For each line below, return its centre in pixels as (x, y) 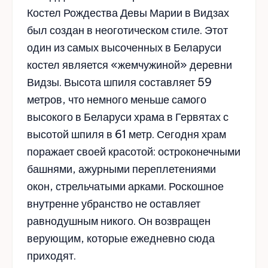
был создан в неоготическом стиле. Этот (127, 31)
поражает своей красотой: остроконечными (134, 152)
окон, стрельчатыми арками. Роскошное (125, 187)
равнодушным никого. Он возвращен (119, 221)
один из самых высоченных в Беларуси (124, 48)
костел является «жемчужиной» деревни (130, 65)
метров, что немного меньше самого (117, 100)
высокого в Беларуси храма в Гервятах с (128, 117)
